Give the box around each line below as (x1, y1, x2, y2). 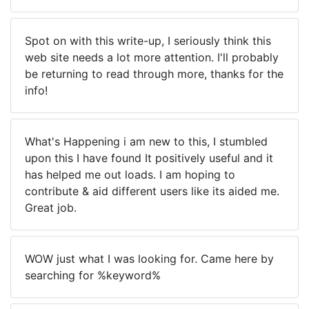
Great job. (25, 201, 77, 215)
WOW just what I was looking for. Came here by (25, 252, 274, 266)
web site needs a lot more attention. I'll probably (25, 50, 279, 64)
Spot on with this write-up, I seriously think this (25, 34, 271, 48)
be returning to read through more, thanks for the (25, 67, 283, 81)
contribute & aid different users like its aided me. (25, 184, 279, 198)
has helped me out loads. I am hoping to (25, 168, 235, 181)
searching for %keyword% (25, 268, 161, 282)
